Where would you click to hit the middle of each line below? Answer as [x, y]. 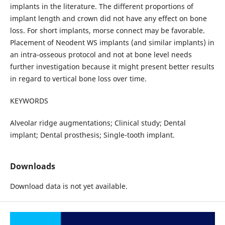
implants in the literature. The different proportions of [101, 6]
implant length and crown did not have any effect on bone [108, 18]
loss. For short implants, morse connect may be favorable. [107, 30]
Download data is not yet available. [69, 186]
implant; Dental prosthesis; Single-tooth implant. [92, 135]
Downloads [32, 166]
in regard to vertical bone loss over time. [78, 78]
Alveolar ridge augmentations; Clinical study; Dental [98, 123]
